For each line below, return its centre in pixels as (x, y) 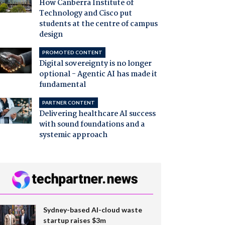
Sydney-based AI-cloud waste (92, 209)
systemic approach (73, 135)
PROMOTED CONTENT (72, 52)
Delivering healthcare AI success (97, 114)
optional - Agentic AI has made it (98, 75)
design (51, 35)
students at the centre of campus (98, 24)
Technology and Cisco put (85, 14)
